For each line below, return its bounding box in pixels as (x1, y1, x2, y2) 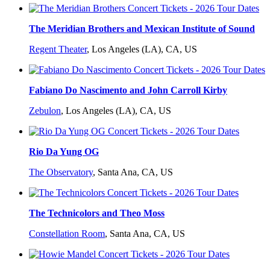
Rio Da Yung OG (29, 146, 99, 157)
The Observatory (29, 167, 93, 178)
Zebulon (29, 105, 61, 116)
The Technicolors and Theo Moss (29, 208, 165, 219)
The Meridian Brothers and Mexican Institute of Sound (29, 24, 255, 34)
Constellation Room (29, 228, 105, 239)
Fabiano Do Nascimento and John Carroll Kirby (29, 85, 227, 96)
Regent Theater (29, 44, 87, 55)
